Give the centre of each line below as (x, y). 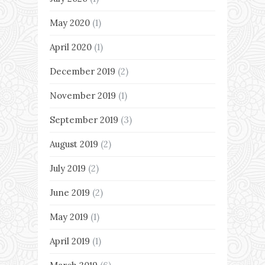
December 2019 (83, 72)
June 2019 (70, 193)
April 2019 (70, 241)
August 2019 (74, 144)
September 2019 (84, 120)
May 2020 (70, 23)
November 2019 (83, 96)
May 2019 (69, 217)
